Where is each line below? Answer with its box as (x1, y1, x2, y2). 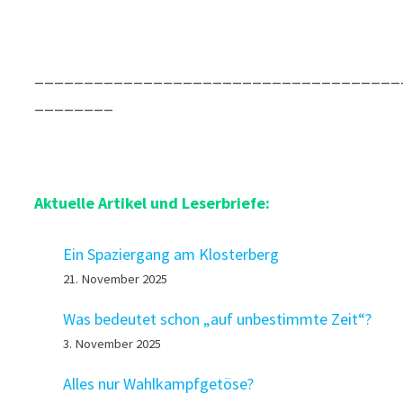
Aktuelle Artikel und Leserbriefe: (34, 193, 271, 214)
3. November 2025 (63, 336, 162, 353)
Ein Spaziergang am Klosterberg (63, 244, 280, 265)
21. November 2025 (63, 271, 168, 288)
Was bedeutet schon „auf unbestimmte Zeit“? (63, 309, 372, 330)
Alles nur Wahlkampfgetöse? (63, 373, 255, 395)
